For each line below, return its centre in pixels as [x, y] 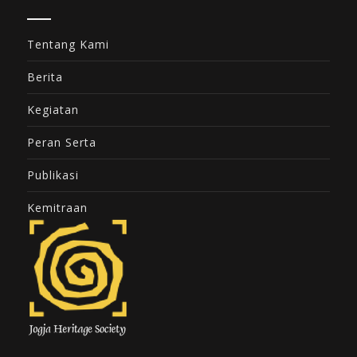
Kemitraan [57, 208]
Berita [45, 77]
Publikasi [53, 175]
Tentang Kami [68, 44]
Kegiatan [53, 110]
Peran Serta [62, 142]
